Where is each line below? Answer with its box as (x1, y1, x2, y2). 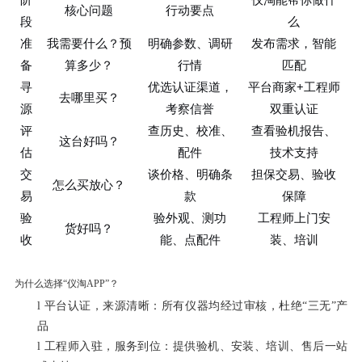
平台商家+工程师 (247, 78, 340, 95)
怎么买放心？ (53, 175, 126, 192)
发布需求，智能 (251, 34, 337, 51)
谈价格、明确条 (147, 165, 233, 182)
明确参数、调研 (147, 34, 233, 51)
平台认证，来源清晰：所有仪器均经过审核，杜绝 (44, 299, 303, 312)
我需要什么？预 (46, 34, 132, 51)
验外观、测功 (154, 208, 227, 225)
